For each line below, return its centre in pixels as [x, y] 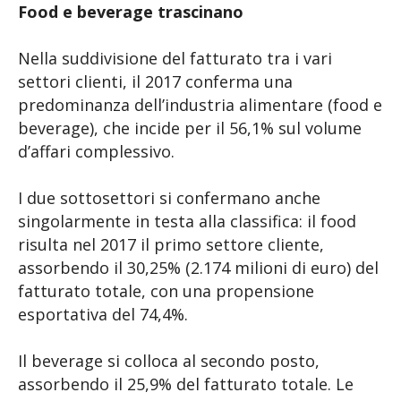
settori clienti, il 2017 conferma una [155, 81]
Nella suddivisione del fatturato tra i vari [175, 58]
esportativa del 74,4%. [103, 314]
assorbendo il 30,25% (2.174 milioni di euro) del [198, 268]
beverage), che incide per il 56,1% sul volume [190, 128]
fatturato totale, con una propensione [166, 291]
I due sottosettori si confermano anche [169, 198]
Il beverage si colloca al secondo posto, [169, 361]
